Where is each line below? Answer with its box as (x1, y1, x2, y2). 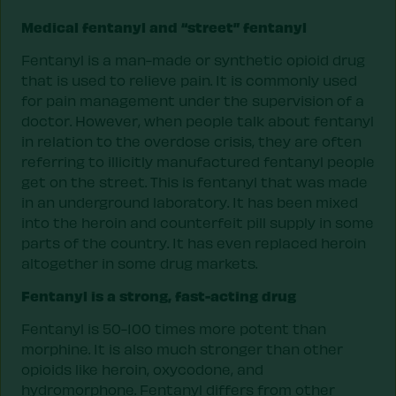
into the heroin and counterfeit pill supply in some (21, 213, 374, 231)
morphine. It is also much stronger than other (21, 339, 343, 357)
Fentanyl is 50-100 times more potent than (21, 319, 326, 337)
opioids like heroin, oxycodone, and (21, 360, 263, 377)
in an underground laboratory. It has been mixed (21, 193, 358, 210)
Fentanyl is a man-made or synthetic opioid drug (21, 50, 365, 68)
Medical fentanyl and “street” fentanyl (21, 17, 310, 35)
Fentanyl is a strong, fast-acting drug (21, 286, 296, 304)
